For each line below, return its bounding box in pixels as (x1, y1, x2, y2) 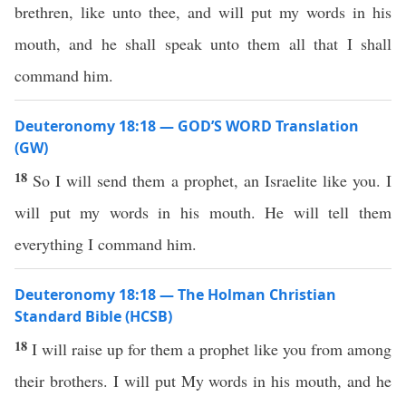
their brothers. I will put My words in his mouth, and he (14, 370, 391, 391)
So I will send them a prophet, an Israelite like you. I (33, 169, 392, 191)
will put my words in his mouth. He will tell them (14, 201, 391, 223)
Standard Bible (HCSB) (14, 306, 172, 326)
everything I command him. (14, 233, 197, 255)
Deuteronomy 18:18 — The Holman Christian (14, 285, 336, 304)
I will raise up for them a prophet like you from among (32, 338, 391, 360)
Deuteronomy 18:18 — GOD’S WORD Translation (14, 116, 359, 136)
